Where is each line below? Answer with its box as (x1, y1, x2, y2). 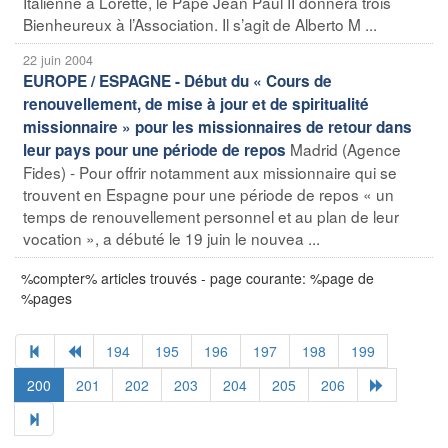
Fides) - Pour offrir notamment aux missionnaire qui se (23, 160, 397, 183)
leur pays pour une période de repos (23, 138, 286, 161)
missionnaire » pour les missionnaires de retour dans (23, 115, 412, 138)
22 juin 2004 (23, 50, 93, 69)
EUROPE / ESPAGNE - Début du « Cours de (23, 69, 332, 92)
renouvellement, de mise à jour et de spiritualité (23, 92, 369, 115)
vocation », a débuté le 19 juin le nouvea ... (23, 226, 320, 249)
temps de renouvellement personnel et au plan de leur (23, 204, 399, 227)
